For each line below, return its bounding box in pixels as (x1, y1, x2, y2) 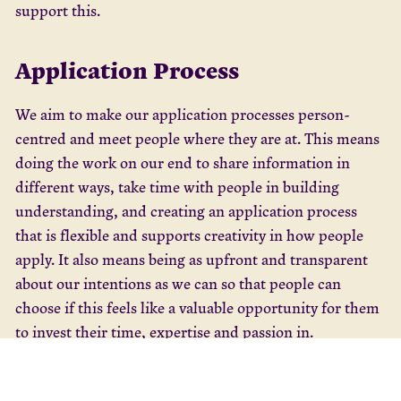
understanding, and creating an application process (15, 200, 357, 221)
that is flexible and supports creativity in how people (15, 224, 363, 245)
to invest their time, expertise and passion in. (15, 320, 313, 342)
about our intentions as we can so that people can (15, 272, 341, 294)
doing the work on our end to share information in (15, 151, 350, 173)
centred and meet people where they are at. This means (15, 127, 380, 149)
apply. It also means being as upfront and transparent (15, 248, 368, 269)
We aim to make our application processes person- (15, 103, 350, 124)
